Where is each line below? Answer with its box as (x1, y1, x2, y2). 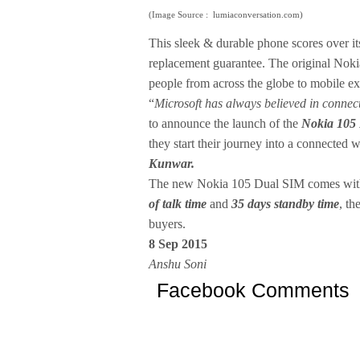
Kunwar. (149, 157, 194, 171)
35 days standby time (231, 197, 339, 211)
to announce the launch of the (149, 117, 301, 131)
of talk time (149, 197, 207, 211)
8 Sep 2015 (149, 237, 207, 252)
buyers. (149, 217, 186, 231)
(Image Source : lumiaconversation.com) (149, 10, 303, 20)
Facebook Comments (157, 279, 350, 302)
